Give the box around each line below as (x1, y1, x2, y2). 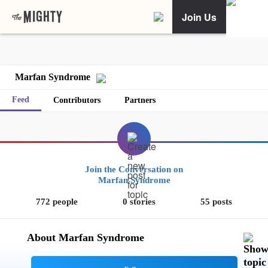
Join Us (182, 10, 217, 24)
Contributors (53, 96, 100, 105)
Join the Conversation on (85, 165, 183, 174)
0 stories (123, 197, 156, 206)
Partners (124, 96, 156, 105)
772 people (35, 197, 78, 206)
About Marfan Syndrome (27, 232, 144, 243)
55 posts (200, 197, 233, 206)
